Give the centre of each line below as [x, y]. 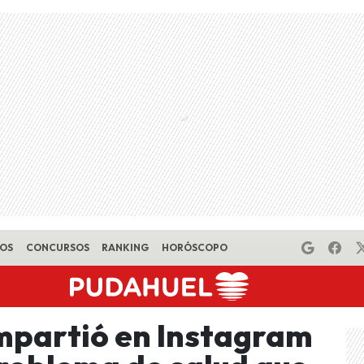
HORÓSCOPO [194, 247]
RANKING [126, 247]
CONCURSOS [57, 247]
